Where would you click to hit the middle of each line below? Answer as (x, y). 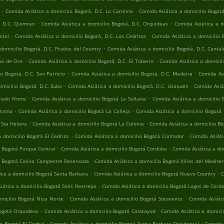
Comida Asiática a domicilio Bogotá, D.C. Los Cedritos (80, 36)
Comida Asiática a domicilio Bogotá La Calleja (74, 111)
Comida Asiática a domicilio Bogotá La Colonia (88, 123)
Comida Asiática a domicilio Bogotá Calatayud (100, 211)
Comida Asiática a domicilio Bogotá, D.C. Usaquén (128, 86)
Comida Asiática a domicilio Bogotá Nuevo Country (154, 173)
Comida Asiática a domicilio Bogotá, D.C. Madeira (132, 73)
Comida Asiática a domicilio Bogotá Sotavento (126, 198)
